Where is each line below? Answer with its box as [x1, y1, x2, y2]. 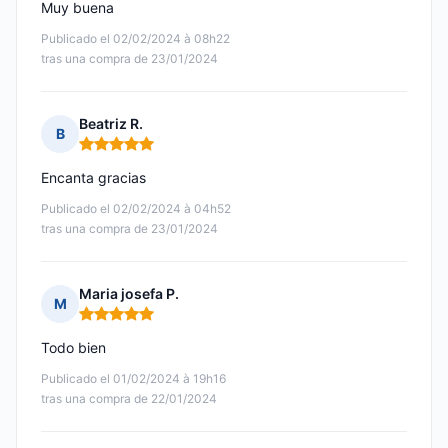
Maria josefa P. [79, 285, 179, 303]
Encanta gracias [41, 169, 146, 187]
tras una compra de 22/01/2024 [41, 391, 217, 407]
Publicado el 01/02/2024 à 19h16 [41, 371, 226, 387]
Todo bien [41, 339, 106, 357]
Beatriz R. [79, 115, 143, 133]
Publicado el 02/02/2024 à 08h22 [41, 31, 230, 47]
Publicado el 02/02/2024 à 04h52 [41, 201, 231, 217]
